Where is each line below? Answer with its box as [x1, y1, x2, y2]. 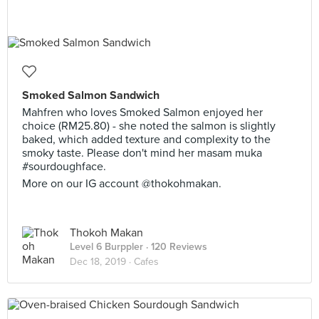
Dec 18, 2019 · [70, 256, 134, 268]
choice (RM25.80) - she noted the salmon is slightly [22, 119, 276, 133]
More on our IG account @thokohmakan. [22, 177, 221, 191]
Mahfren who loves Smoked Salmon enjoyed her [22, 105, 263, 120]
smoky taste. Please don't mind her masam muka [22, 146, 262, 160]
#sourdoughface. [22, 159, 106, 174]
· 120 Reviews [143, 241, 207, 253]
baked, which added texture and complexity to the [22, 132, 271, 147]
